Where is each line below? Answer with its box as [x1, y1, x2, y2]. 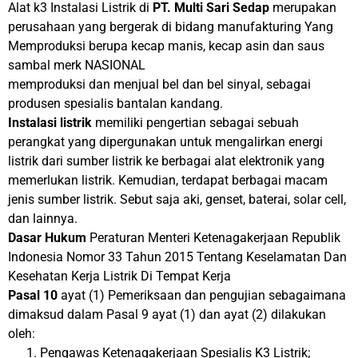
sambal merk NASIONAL [8, 58, 145, 74]
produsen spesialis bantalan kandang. [8, 96, 223, 112]
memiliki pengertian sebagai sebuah [92, 115, 299, 131]
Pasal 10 [8, 288, 61, 304]
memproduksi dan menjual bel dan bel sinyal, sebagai [8, 77, 311, 93]
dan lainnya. [8, 211, 78, 227]
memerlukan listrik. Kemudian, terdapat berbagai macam [8, 173, 328, 189]
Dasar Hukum [8, 230, 86, 246]
